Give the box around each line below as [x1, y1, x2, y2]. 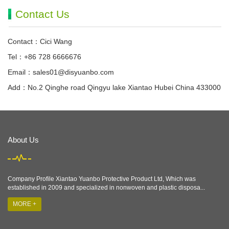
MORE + [13, 200, 36, 208]
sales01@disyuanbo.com [33, 68, 114, 76]
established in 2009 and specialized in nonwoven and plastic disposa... [8, 184, 205, 191]
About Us [8, 135, 39, 144]
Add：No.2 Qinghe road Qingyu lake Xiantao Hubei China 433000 [8, 83, 221, 91]
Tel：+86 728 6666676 [8, 53, 81, 61]
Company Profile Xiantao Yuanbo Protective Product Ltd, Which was [8, 175, 196, 182]
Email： [8, 68, 33, 76]
